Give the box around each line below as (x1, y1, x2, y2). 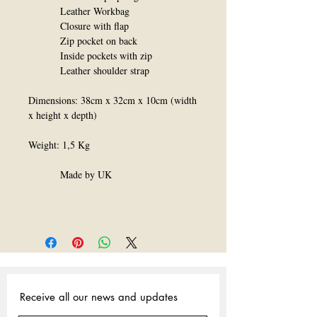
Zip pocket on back (28, 34, 137, 47)
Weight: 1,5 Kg (28, 138, 90, 151)
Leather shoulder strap (28, 64, 149, 77)
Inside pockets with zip (28, 49, 152, 62)
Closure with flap (28, 19, 129, 33)
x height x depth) (28, 108, 97, 122)
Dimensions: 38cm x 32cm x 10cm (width (28, 93, 197, 107)
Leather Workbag (28, 4, 129, 18)
